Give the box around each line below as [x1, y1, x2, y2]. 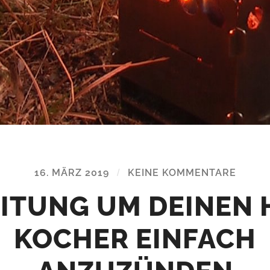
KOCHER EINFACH [14, 222, 256, 255]
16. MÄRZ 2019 [34, 166, 109, 178]
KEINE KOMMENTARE [127, 166, 236, 178]
